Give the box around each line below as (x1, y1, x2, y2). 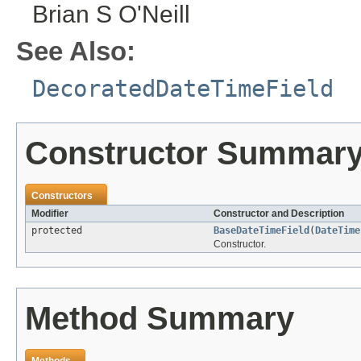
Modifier (31, 207, 68, 219)
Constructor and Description (214, 207, 344, 219)
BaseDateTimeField (214, 224, 309, 236)
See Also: (16, 35, 135, 66)
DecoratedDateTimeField (32, 74, 334, 102)
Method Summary (25, 300, 294, 336)
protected (31, 224, 82, 236)
